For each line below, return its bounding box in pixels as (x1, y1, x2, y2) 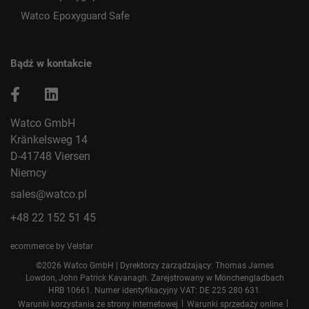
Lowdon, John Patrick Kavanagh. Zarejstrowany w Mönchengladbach (25, 273, 284, 283)
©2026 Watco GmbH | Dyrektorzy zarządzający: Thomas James (35, 261, 274, 270)
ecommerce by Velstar (10, 241, 93, 251)
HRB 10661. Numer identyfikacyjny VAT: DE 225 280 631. (48, 286, 261, 295)
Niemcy (10, 166, 47, 179)
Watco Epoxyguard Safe (21, 10, 130, 22)
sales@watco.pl (10, 188, 87, 201)
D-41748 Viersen (10, 150, 90, 163)
